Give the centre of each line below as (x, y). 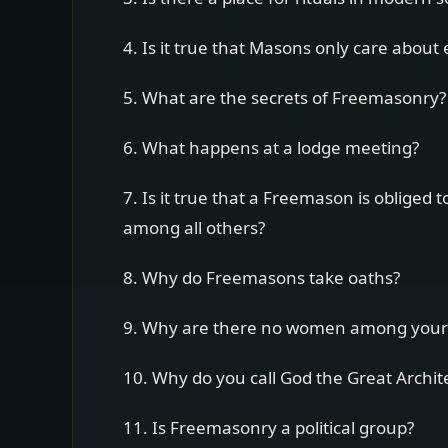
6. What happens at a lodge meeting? (271, 147)
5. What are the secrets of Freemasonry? (284, 97)
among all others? (194, 227)
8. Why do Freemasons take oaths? (261, 277)
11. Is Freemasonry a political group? (268, 427)
